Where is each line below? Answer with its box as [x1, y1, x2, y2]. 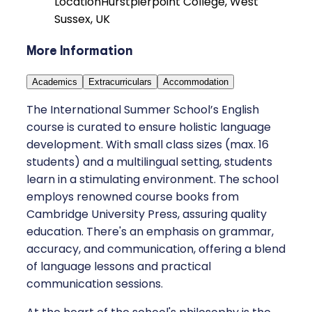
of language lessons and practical [26, 258, 211, 274]
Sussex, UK [54, 11, 110, 28]
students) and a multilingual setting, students [26, 153, 272, 170]
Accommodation [163, 76, 228, 87]
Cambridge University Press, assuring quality [26, 205, 267, 222]
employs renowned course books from [26, 188, 239, 205]
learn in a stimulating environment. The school [26, 171, 279, 187]
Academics [32, 76, 77, 87]
